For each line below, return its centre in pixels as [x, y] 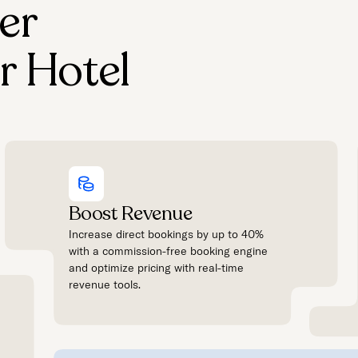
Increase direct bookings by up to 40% [166, 234]
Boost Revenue [130, 213]
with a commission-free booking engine [168, 251]
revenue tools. [104, 284]
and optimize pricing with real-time [156, 267]
